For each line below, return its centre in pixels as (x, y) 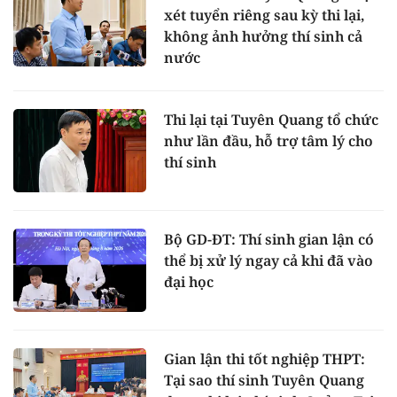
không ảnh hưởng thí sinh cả (263, 37)
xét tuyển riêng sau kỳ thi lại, (264, 16)
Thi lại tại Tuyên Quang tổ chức (271, 120)
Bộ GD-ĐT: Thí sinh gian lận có (269, 239)
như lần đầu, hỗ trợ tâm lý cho (269, 141)
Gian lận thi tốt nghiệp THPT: (265, 358)
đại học (189, 281)
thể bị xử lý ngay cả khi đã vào (269, 260)
